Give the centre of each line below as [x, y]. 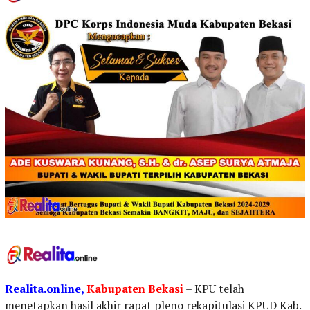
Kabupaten [116, 289]
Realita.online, [44, 289]
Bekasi [166, 289]
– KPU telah [214, 289]
